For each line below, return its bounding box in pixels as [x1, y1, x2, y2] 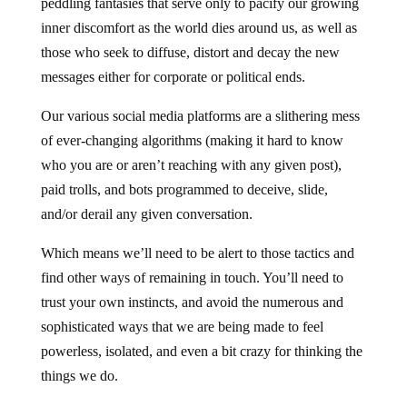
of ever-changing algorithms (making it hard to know [40, 133, 343, 149]
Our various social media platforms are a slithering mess [40, 108, 360, 124]
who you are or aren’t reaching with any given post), [40, 157, 342, 174]
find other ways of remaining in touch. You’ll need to [40, 270, 343, 286]
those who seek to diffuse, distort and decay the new [40, 45, 340, 61]
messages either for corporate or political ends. [40, 69, 305, 85]
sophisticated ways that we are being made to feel [40, 319, 323, 335]
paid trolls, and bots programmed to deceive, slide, [40, 182, 328, 198]
